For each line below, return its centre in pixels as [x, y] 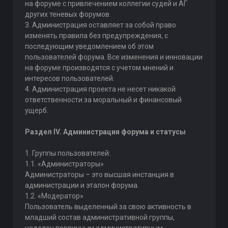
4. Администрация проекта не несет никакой [100, 89]
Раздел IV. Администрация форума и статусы [105, 132]
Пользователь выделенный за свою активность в [108, 207]
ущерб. [36, 110]
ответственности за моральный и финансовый [103, 100]
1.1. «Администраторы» [64, 164]
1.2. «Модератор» [54, 196]
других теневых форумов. [68, 14]
